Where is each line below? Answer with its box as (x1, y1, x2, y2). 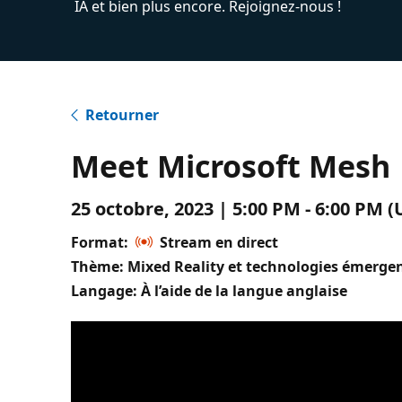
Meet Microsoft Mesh (71, 145, 391, 187)
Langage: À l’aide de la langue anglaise (71, 281, 348, 301)
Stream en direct (160, 232, 279, 252)
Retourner (85, 105, 160, 125)
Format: (71, 232, 129, 252)
